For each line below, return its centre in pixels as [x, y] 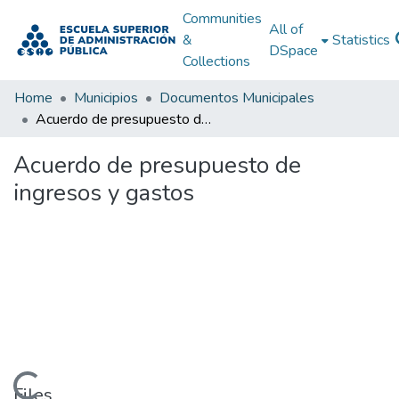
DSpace [293, 51]
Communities [222, 19]
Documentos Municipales [237, 98]
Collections [216, 61]
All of [285, 29]
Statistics [361, 40]
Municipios [106, 98]
